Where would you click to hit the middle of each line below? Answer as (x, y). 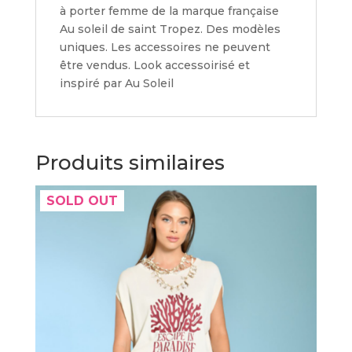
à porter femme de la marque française (169, 11)
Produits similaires (130, 162)
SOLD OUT (82, 200)
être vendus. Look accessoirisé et (154, 65)
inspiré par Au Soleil (116, 83)
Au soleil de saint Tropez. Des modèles (170, 29)
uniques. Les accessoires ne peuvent (165, 47)
